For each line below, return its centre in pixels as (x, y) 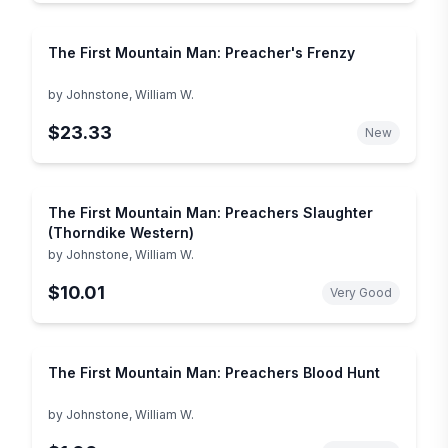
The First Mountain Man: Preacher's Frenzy (201, 52)
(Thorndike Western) (121, 232)
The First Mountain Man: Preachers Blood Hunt (214, 372)
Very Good (361, 292)
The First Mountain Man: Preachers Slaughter (210, 212)
